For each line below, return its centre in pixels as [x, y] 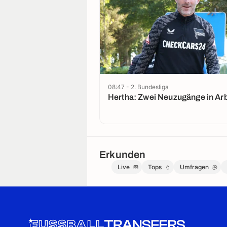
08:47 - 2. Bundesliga [138, 87]
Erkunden [123, 155]
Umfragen [194, 167]
